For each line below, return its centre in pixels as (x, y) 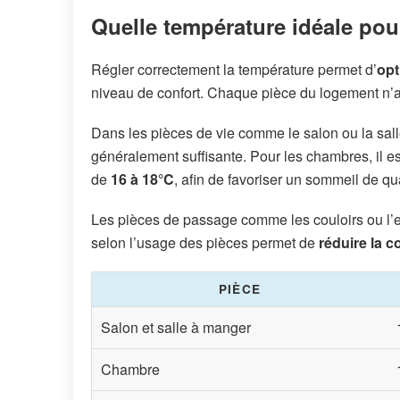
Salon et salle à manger (176, 328)
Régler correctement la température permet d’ (234, 69)
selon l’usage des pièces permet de (205, 243)
